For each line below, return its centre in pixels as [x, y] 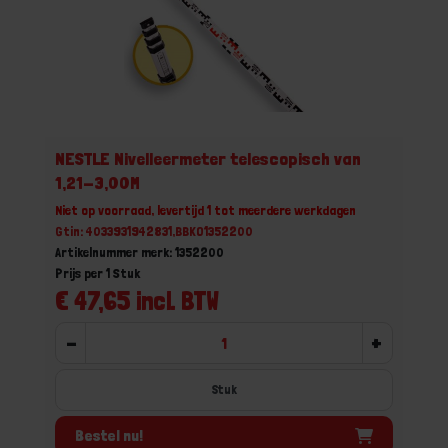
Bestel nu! [109, 435]
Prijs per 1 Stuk [97, 273]
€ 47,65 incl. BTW [137, 300]
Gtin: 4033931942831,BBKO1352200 [154, 231]
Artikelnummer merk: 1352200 [139, 252]
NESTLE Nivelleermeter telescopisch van [208, 158]
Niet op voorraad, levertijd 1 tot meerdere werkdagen [205, 210]
